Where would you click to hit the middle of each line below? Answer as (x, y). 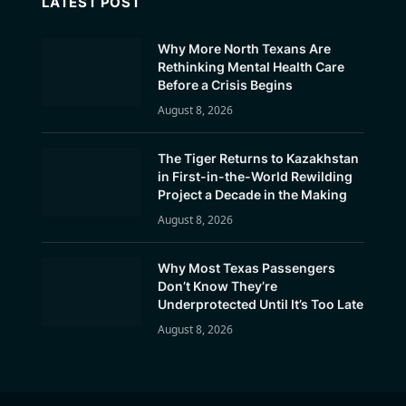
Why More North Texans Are (244, 49)
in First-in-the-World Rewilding (255, 177)
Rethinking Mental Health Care (251, 67)
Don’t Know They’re (217, 286)
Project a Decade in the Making (252, 195)
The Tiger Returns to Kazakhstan (258, 159)
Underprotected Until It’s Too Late (260, 304)
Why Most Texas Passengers (246, 268)
